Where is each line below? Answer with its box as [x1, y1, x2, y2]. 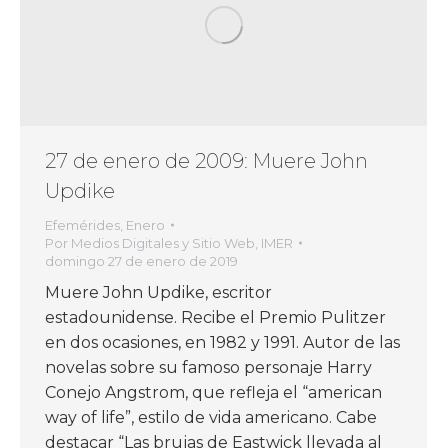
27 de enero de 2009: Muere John [45, 148, 368, 173]
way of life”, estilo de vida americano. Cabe [45, 407, 377, 427]
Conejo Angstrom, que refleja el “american [45, 382, 382, 402]
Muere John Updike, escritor [45, 282, 272, 302]
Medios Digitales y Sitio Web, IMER [71, 234, 293, 251]
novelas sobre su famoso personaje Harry [45, 357, 372, 377]
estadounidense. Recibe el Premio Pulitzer [45, 307, 386, 327]
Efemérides [45, 216, 120, 233]
